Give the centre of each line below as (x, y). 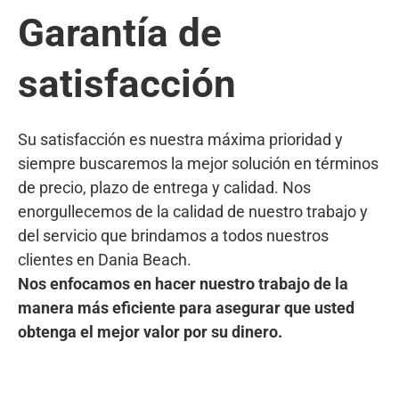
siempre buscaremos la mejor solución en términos (198, 163)
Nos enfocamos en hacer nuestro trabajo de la (183, 283)
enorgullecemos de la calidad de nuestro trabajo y (193, 211)
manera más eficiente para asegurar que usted (186, 307)
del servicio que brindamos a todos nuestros (173, 235)
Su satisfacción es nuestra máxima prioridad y (180, 139)
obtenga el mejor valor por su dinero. (150, 331)
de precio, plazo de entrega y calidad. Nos (164, 187)
